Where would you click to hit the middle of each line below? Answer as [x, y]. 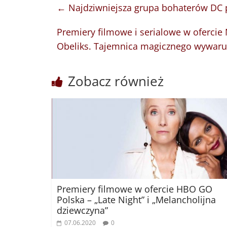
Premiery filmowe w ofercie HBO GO [135, 189]
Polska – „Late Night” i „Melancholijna [136, 199]
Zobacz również [116, 81]
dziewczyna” [82, 210]
